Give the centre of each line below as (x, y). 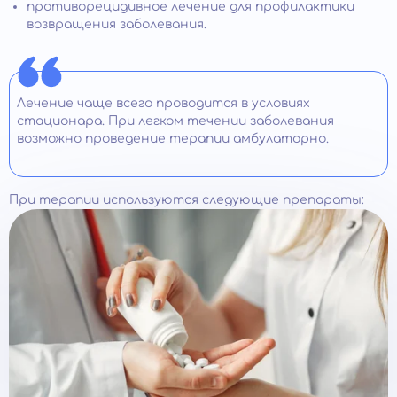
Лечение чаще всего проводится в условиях (163, 104)
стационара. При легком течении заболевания (175, 121)
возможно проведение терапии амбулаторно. (173, 139)
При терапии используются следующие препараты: (187, 200)
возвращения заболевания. (117, 25)
